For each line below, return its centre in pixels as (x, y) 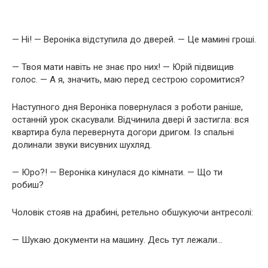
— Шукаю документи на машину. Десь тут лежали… (117, 240)
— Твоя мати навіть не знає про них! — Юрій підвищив (123, 67)
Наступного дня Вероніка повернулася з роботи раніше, (127, 107)
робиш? (28, 185)
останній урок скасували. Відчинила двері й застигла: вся (130, 119)
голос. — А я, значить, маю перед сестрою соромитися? (128, 79)
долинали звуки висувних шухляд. (82, 144)
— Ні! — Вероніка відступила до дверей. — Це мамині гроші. (134, 39)
